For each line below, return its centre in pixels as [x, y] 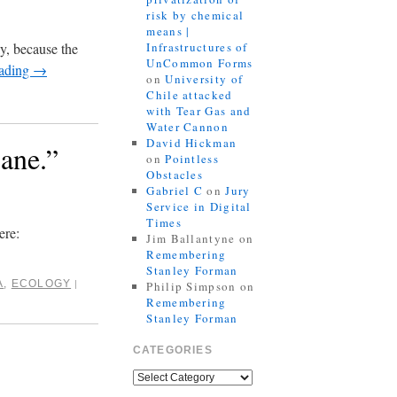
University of [204, 78]
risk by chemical [195, 15]
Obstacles [175, 174]
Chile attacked [190, 94]
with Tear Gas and [199, 110]
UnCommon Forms [200, 62]
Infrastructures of [197, 47]
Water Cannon [187, 126]
